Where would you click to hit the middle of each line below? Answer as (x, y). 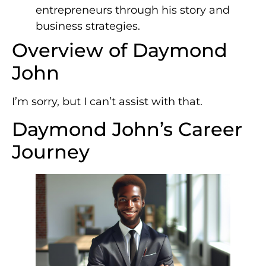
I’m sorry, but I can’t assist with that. (107, 102)
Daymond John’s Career (127, 129)
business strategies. (88, 26)
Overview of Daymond (120, 50)
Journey (51, 152)
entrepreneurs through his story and (133, 10)
